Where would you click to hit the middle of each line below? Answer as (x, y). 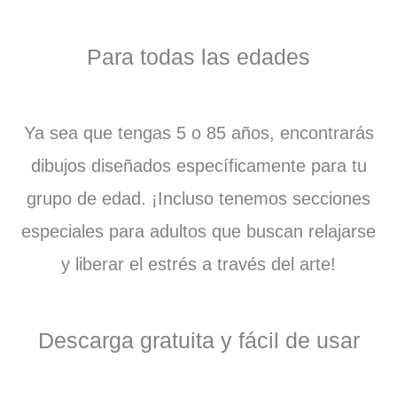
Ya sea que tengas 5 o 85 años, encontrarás (198, 133)
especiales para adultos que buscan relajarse (198, 232)
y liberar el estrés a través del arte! (198, 265)
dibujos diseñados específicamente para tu (198, 166)
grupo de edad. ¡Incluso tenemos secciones (198, 199)
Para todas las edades (198, 57)
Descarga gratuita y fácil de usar (198, 341)
